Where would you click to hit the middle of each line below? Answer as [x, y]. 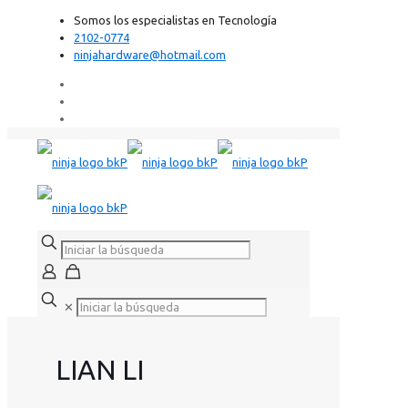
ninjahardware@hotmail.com [150, 55]
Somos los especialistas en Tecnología [175, 20]
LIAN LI [100, 370]
